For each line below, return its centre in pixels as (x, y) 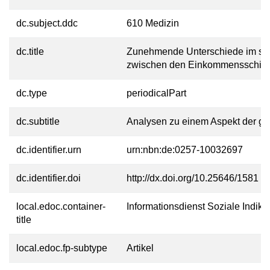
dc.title (30, 52)
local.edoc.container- (61, 206)
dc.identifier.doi (49, 178)
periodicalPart (156, 93)
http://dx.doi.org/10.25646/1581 (193, 178)
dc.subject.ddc (47, 23)
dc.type (32, 93)
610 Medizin (153, 23)
